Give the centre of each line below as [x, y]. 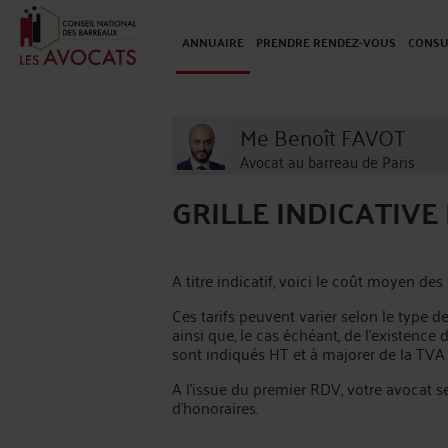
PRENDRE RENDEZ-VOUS [326, 42]
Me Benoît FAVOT [323, 135]
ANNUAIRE [213, 42]
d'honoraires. [215, 407]
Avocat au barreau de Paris [327, 160]
